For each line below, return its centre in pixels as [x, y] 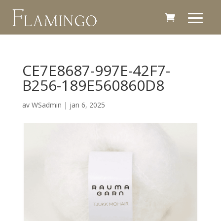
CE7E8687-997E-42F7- [96, 70]
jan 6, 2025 [87, 105]
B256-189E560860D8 [93, 85]
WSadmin [46, 105]
